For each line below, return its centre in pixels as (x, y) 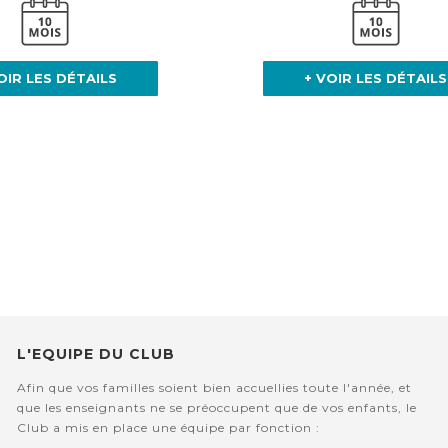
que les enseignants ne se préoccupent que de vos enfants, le (216, 408)
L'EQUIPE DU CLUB (95, 354)
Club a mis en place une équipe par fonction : (168, 428)
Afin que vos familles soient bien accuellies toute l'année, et (214, 388)
